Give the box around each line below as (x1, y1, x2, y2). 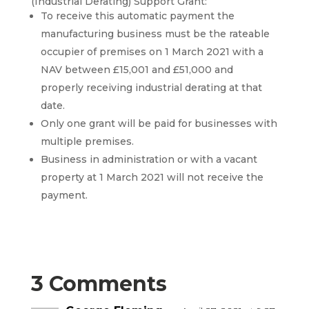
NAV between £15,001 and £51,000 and (40, 63, 233, 77)
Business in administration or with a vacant (40, 153, 257, 166)
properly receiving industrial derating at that (40, 81, 262, 94)
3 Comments (30, 271, 167, 297)
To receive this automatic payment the (40, 10, 235, 23)
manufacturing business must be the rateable (40, 28, 270, 41)
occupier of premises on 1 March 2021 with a (40, 46, 263, 59)
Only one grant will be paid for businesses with (40, 117, 277, 130)
